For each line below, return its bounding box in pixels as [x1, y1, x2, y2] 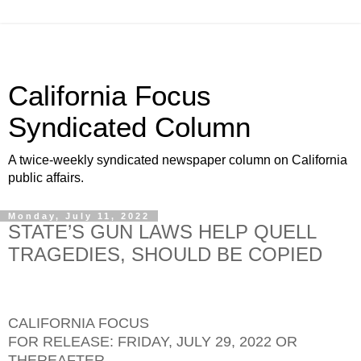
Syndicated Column [8, 112, 251, 143]
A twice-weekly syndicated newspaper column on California [8, 153, 347, 167]
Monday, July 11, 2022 [8, 211, 150, 221]
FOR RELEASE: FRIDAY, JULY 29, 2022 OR [8, 333, 297, 350]
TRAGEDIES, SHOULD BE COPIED [8, 243, 322, 265]
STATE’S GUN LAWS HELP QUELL [8, 221, 316, 243]
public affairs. [8, 171, 84, 185]
